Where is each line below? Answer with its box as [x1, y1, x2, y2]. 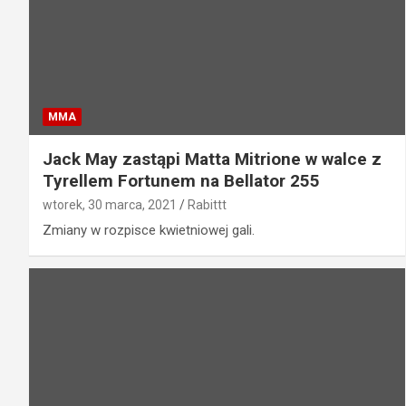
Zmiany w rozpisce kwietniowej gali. [43, 222, 255, 239]
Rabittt [188, 198, 227, 213]
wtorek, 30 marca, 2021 [43, 198, 177, 213]
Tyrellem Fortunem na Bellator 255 [43, 170, 320, 192]
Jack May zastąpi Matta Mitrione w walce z [43, 149, 382, 170]
